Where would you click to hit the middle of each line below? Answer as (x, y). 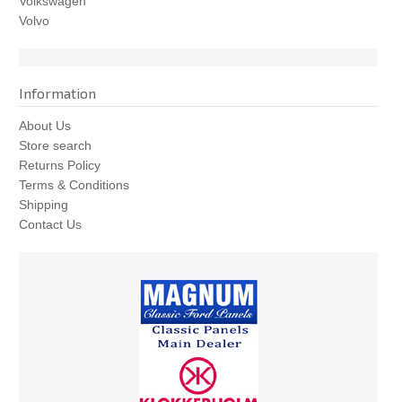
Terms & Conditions (74, 185)
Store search (55, 145)
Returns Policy (60, 165)
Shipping (44, 205)
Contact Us (50, 224)
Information (57, 93)
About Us (45, 126)
